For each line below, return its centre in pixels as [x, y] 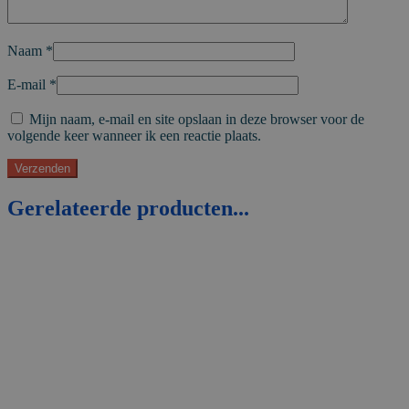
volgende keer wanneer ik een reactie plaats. [134, 136]
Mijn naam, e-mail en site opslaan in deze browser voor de [197, 120]
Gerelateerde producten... [128, 209]
